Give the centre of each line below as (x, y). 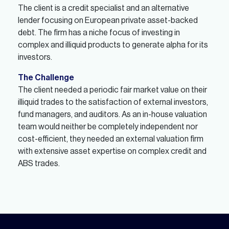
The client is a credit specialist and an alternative (104, 8)
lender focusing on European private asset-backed (108, 20)
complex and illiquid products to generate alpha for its (113, 45)
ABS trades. (39, 164)
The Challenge (46, 78)
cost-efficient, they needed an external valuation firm (111, 139)
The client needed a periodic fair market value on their (112, 90)
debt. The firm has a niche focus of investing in (99, 33)
